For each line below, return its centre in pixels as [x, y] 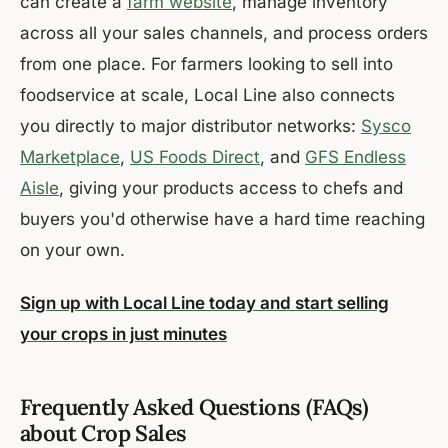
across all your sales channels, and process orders [224, 33]
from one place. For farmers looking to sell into [206, 64]
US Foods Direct [195, 157]
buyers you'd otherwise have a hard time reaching [222, 219]
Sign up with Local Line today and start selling [204, 303]
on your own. [72, 250]
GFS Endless [355, 157]
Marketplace [70, 157]
